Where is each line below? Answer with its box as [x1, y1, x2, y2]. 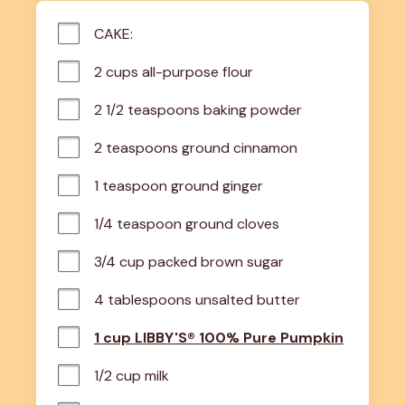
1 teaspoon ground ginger [94, 175, 263, 195]
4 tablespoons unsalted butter [94, 289, 300, 309]
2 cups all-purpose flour [94, 61, 253, 81]
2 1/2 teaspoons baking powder [94, 99, 302, 119]
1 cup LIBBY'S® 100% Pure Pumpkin [94, 327, 344, 347]
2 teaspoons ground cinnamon [94, 137, 297, 157]
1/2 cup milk [94, 365, 169, 385]
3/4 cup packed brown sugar [94, 251, 284, 271]
